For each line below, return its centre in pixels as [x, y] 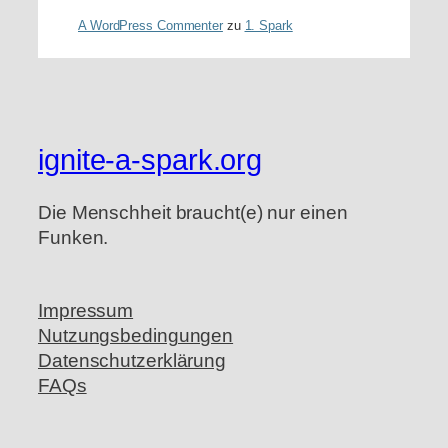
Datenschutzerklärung [132, 361]
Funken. [73, 237]
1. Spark [268, 25]
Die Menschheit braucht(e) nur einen [193, 212]
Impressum [86, 311]
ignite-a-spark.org [150, 160]
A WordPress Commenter [150, 25]
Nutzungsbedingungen [136, 336]
